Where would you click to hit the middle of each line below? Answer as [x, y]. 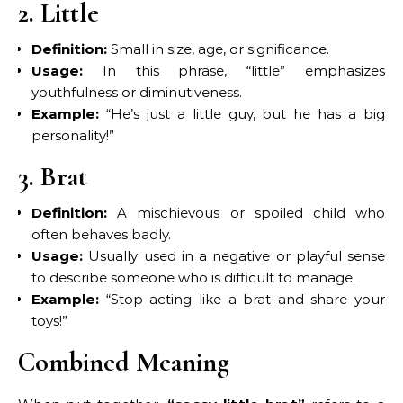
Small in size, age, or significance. [218, 49]
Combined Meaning [124, 362]
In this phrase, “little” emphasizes [234, 70]
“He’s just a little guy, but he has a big [242, 113]
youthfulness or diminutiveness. [137, 92]
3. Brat [53, 176]
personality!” [73, 135]
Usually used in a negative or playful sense [234, 255]
